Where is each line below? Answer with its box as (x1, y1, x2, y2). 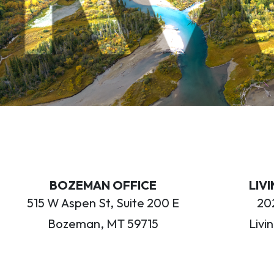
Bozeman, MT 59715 (47, 215, 158, 231)
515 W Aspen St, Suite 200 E (26, 194, 179, 210)
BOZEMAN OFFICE (49, 177, 157, 193)
